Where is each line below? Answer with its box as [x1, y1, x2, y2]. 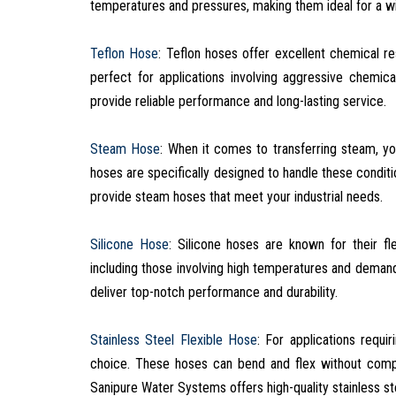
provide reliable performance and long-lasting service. [90, 92, 386, 110]
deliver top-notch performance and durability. [90, 283, 338, 301]
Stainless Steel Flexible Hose [90, 331, 257, 348]
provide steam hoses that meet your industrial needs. [90, 187, 383, 205]
